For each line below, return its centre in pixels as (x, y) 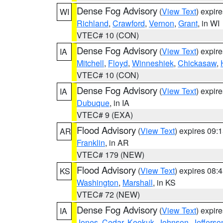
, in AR (117, 143)
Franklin (91, 143)
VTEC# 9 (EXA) (105, 115)
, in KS (164, 182)
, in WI (209, 23)
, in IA (119, 103)
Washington (98, 182)
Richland (93, 23)
